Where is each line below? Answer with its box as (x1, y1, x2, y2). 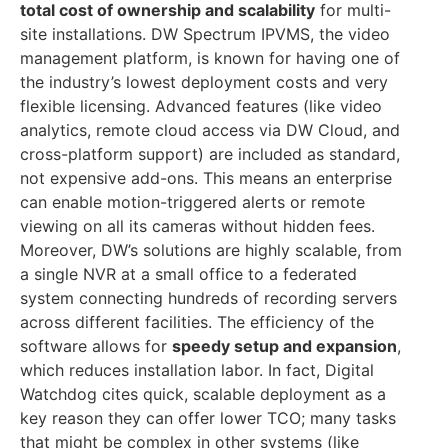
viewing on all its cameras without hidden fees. (20, 215, 375, 236)
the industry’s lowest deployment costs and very (20, 71, 388, 92)
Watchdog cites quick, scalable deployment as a (20, 383, 386, 404)
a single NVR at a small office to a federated (20, 263, 357, 284)
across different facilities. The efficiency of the (20, 311, 374, 332)
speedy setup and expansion (172, 335, 397, 356)
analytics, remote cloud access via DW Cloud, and (20, 119, 400, 140)
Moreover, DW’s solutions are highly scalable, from (20, 239, 402, 260)
